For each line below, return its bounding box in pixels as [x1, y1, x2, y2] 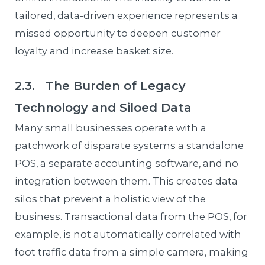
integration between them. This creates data [15, 175, 238, 188]
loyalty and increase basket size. [15, 45, 174, 57]
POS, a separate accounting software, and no [15, 157, 239, 170]
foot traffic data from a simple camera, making [15, 246, 249, 258]
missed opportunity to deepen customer [15, 27, 221, 40]
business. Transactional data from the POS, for [15, 211, 248, 223]
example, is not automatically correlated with [15, 228, 242, 241]
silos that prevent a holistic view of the [15, 193, 206, 205]
